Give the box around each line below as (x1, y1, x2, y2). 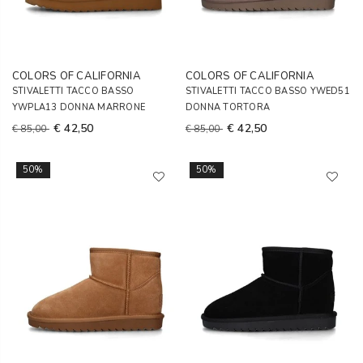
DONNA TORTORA (186, 101, 271, 113)
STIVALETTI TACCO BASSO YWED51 (186, 85, 350, 97)
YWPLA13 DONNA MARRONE (12, 101, 146, 113)
